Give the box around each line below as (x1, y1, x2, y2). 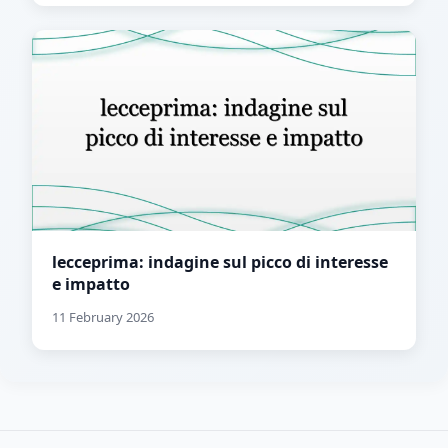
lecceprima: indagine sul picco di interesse (52, 251, 388, 274)
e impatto (52, 273, 130, 296)
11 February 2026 (52, 308, 154, 327)
